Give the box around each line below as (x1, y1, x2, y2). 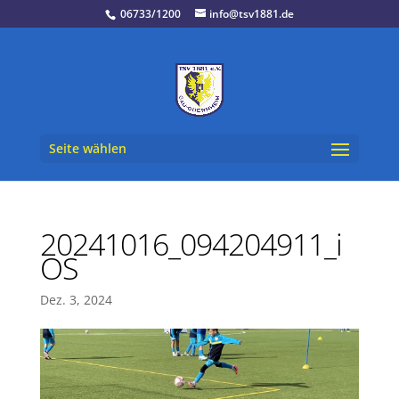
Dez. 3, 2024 (39, 291, 112, 308)
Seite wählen (48, 140, 126, 157)
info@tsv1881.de (208, 6, 294, 21)
